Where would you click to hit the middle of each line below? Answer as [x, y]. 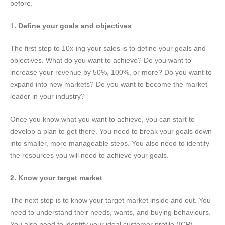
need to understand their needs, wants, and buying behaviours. [110, 212]
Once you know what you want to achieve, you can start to [102, 119]
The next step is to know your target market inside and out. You [110, 200]
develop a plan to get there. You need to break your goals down [111, 131]
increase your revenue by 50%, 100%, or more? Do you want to [111, 72]
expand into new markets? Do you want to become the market [109, 84]
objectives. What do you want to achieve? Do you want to [101, 60]
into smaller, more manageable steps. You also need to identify [110, 143]
